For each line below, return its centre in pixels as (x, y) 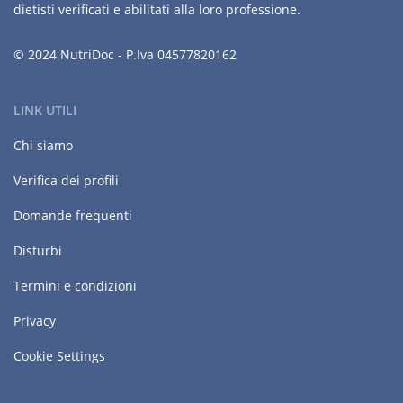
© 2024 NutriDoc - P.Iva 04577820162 (125, 54)
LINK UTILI (45, 110)
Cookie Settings (59, 356)
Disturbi (38, 251)
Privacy (35, 321)
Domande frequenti (73, 215)
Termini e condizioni (75, 286)
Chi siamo (43, 145)
